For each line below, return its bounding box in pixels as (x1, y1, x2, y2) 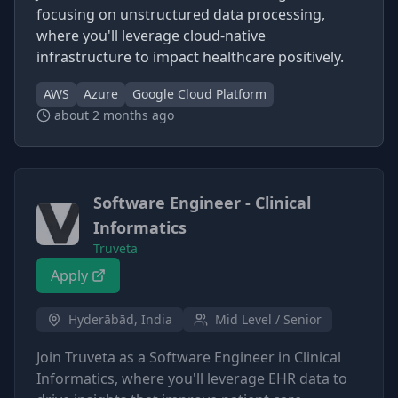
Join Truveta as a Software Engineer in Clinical (36, 347, 341, 367)
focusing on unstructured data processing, (36, 4, 325, 24)
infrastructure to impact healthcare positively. (36, 47, 344, 67)
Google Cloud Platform (132, 85, 267, 102)
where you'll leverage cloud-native (36, 26, 266, 45)
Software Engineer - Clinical (93, 192, 311, 213)
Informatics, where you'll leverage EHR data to (36, 369, 347, 388)
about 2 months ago (54, 107, 174, 123)
